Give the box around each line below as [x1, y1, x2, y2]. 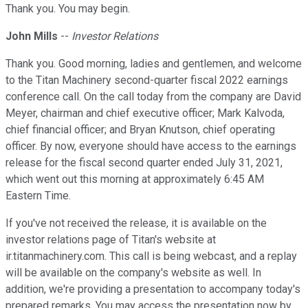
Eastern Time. [5, 189, 71, 203]
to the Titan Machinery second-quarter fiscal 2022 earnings [5, 74, 288, 87]
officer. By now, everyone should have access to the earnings [5, 140, 296, 153]
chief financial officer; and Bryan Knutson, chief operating [5, 123, 275, 137]
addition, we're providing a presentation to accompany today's [5, 283, 300, 296]
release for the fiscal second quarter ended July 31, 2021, [5, 156, 283, 170]
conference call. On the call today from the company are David [5, 90, 301, 104]
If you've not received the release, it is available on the [5, 217, 267, 230]
